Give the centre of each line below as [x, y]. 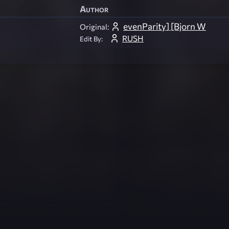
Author [94, 9]
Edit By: [91, 39]
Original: [94, 27]
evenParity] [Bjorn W [165, 27]
